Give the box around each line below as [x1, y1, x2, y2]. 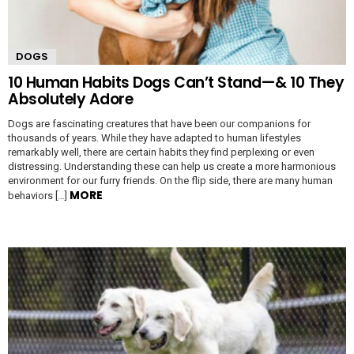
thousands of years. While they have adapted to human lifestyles [8, 131, 301, 144]
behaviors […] [8, 189, 70, 201]
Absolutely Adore [8, 88, 134, 110]
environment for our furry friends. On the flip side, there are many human [8, 174, 333, 186]
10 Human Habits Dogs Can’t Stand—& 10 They [8, 71, 345, 93]
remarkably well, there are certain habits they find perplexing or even [8, 145, 314, 158]
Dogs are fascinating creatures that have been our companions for [8, 117, 311, 130]
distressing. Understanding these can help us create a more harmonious [8, 160, 336, 172]
